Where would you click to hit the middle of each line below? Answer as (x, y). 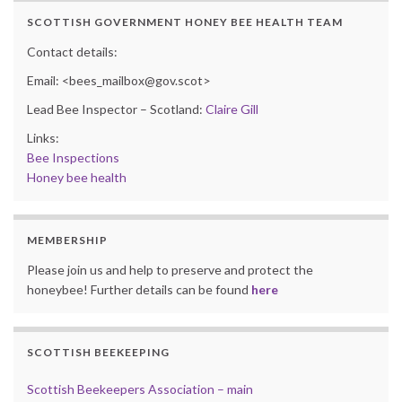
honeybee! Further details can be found (139, 290)
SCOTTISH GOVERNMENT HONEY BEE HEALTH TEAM (185, 22)
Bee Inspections (73, 158)
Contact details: (72, 52)
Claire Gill (232, 109)
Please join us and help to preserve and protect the (170, 270)
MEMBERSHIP (67, 240)
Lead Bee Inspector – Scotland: (116, 109)
